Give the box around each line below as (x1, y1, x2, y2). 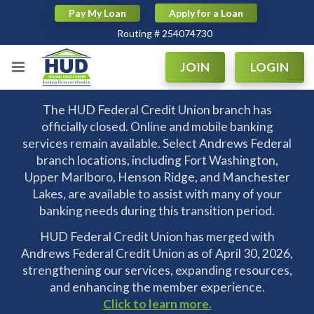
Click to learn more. (102, 296, 212, 312)
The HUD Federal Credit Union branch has (42, 102, 272, 118)
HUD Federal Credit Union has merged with (39, 229, 275, 245)
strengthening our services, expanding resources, (22, 263, 292, 278)
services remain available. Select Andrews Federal (22, 136, 292, 151)
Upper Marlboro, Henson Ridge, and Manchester (24, 170, 290, 185)
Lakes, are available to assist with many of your (32, 186, 282, 202)
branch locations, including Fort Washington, (36, 153, 278, 168)
